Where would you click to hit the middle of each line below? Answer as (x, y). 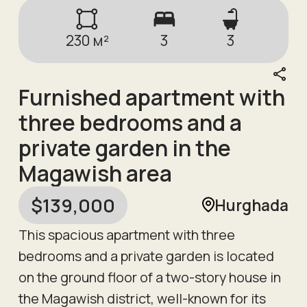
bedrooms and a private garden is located (146, 256)
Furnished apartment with (151, 97)
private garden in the (124, 148)
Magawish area (95, 173)
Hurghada (252, 205)
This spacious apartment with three (126, 234)
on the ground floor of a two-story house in (149, 277)
